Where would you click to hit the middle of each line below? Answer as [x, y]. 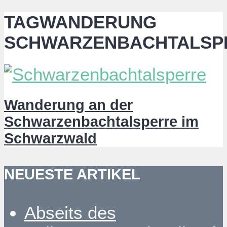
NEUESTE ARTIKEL [72, 175]
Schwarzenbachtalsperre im [101, 121]
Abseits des [70, 212]
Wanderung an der [68, 105]
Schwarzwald [50, 138]
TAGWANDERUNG [80, 22]
